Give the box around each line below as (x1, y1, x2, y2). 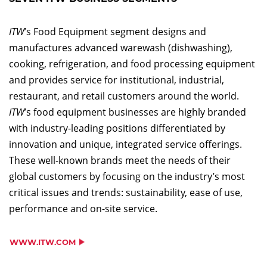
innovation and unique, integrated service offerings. (9, 138, 242, 151)
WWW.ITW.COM (10, 237, 76, 247)
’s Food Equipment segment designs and (24, 25, 206, 38)
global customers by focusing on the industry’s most (9, 170, 245, 183)
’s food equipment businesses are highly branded (24, 105, 246, 119)
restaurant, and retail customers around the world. (9, 89, 239, 103)
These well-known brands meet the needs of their (9, 154, 231, 167)
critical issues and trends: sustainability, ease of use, (9, 186, 243, 199)
